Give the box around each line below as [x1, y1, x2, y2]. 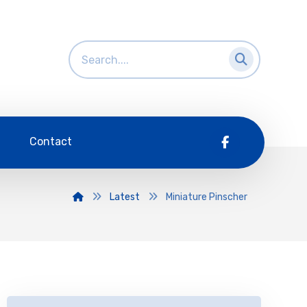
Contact [29, 135, 73, 148]
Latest [109, 191, 140, 203]
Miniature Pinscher [165, 191, 247, 203]
